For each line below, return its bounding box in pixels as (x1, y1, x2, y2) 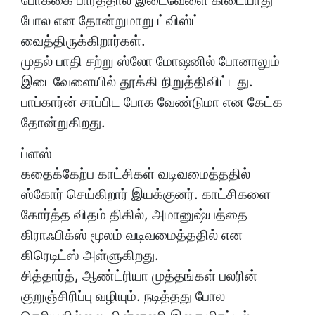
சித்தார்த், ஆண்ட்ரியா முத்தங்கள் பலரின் (21, 267, 257, 285)
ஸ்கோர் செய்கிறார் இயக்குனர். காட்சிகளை (21, 186, 271, 203)
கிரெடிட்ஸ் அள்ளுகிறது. (21, 247, 159, 264)
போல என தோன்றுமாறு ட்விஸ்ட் (21, 12, 200, 30)
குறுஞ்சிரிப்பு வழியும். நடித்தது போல (21, 288, 225, 305)
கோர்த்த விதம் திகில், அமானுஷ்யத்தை (21, 206, 247, 224)
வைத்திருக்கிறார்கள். (21, 32, 146, 50)
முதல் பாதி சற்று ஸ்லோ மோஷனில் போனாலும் (21, 53, 280, 70)
